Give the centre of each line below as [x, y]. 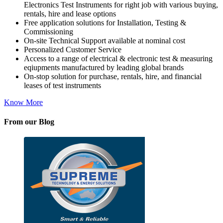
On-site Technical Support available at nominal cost [105, 40]
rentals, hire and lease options [70, 13]
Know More [23, 102]
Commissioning [49, 31]
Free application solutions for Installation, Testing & [105, 22]
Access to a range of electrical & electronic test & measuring [118, 58]
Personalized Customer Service [73, 49]
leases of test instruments [62, 85]
